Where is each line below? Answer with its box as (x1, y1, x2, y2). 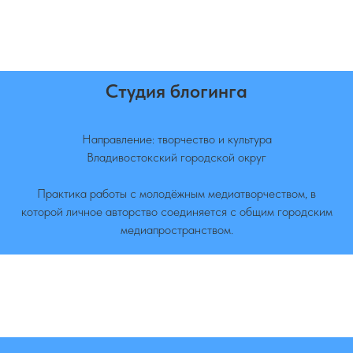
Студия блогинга (106, 80, 247, 102)
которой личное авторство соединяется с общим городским (20, 204, 333, 219)
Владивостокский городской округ (87, 150, 266, 165)
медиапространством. (120, 222, 233, 237)
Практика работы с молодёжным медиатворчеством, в (37, 186, 316, 201)
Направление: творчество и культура (81, 132, 272, 147)
